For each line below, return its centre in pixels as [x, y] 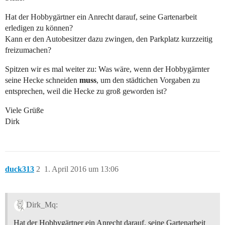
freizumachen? [28, 50]
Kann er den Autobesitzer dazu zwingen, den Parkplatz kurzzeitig [109, 39]
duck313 [20, 169]
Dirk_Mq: [42, 204]
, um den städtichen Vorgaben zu [148, 80]
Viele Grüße [24, 110]
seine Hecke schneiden [42, 80]
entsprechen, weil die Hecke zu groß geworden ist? [86, 91]
